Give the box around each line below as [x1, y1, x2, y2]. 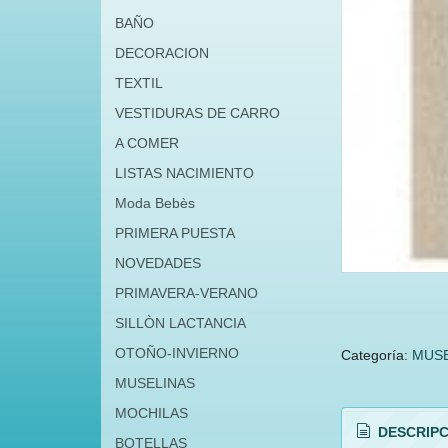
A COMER [114, 135, 179, 151]
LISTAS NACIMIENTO [114, 165, 254, 181]
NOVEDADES [114, 255, 201, 271]
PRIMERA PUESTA [114, 225, 235, 241]
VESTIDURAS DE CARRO [114, 105, 280, 121]
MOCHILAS [114, 405, 188, 421]
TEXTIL [114, 75, 163, 91]
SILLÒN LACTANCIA [114, 315, 246, 331]
